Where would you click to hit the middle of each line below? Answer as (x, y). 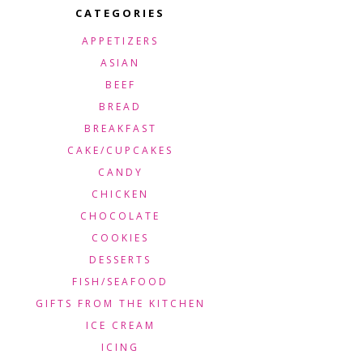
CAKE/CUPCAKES (120, 150)
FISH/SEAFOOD (120, 282)
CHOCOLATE (120, 216)
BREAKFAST (120, 128)
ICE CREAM (120, 325)
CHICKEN (120, 194)
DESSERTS (120, 260)
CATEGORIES (120, 13)
